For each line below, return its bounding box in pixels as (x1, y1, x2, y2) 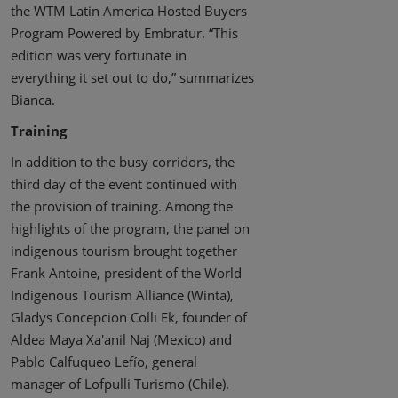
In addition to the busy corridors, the (11, 153, 235, 171)
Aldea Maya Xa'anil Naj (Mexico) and (11, 330, 232, 349)
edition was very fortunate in (11, 46, 187, 65)
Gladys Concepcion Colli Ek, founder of (11, 308, 247, 327)
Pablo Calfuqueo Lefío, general (11, 353, 197, 371)
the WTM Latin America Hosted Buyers (11, 2, 247, 20)
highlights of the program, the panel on (11, 219, 250, 238)
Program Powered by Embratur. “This (11, 24, 238, 43)
